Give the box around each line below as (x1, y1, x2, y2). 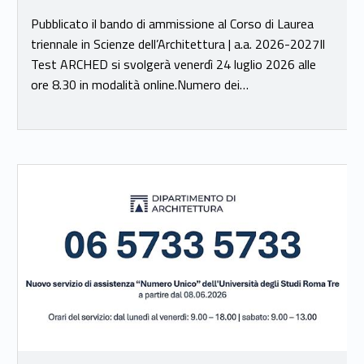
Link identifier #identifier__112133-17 (17, 157, 32, 177)
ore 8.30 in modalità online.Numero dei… (30, 74, 249, 94)
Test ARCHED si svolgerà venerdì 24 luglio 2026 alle (30, 54, 316, 74)
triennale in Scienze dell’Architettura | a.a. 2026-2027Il (30, 33, 325, 54)
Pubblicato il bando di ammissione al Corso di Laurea (30, 13, 314, 33)
